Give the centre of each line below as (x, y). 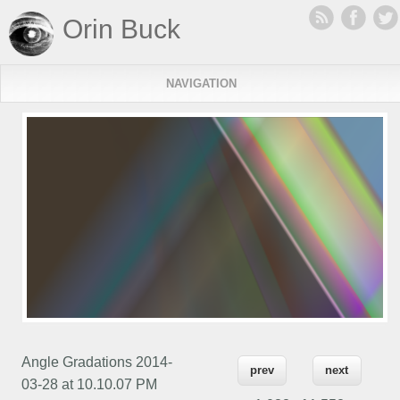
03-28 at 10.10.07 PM (90, 384)
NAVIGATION (201, 83)
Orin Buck (121, 29)
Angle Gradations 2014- (97, 362)
